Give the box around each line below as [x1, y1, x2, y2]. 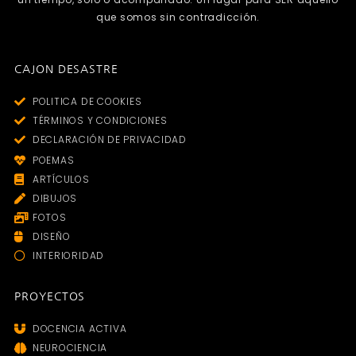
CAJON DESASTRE [14, 64, 118, 75]
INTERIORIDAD [32, 249, 105, 263]
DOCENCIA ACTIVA [32, 322, 127, 336]
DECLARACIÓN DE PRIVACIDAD [32, 133, 187, 147]
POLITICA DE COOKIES [32, 95, 142, 109]
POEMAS [32, 153, 75, 168]
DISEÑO [32, 230, 71, 244]
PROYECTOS [14, 291, 86, 303]
